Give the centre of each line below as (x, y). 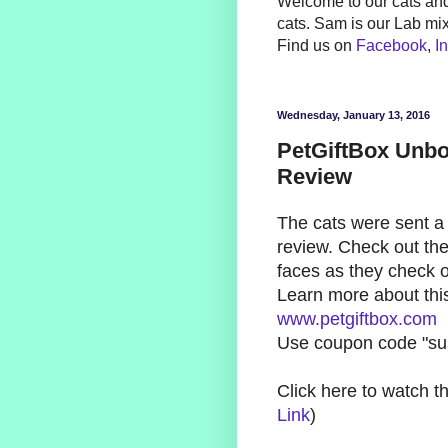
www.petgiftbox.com (357, 319)
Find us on (316, 46)
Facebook (391, 46)
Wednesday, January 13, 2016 (353, 115)
